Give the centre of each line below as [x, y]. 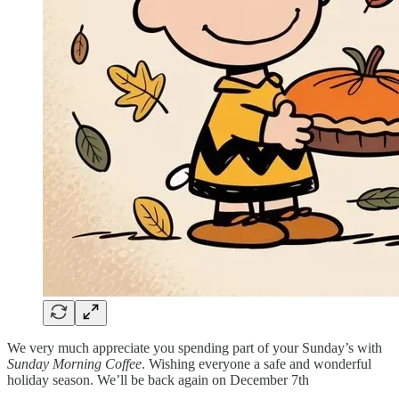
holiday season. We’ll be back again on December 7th [158, 379]
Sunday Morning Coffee [74, 363]
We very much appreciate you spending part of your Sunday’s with [195, 347]
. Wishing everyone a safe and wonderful [256, 363]
